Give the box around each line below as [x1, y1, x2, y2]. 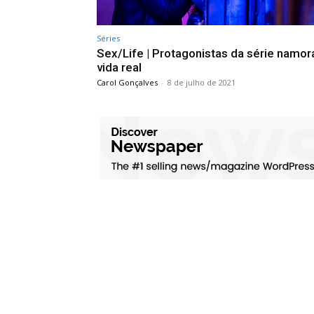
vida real [97, 60, 142, 74]
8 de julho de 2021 [168, 76, 235, 88]
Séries [97, 32, 120, 43]
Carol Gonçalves [97, 76, 158, 88]
